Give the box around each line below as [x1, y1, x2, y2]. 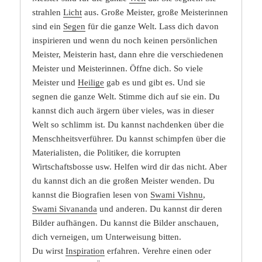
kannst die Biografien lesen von [32, 190, 151, 200]
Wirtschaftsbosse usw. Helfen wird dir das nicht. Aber [32, 162, 227, 172]
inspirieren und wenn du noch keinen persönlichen [32, 36, 218, 46]
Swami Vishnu [150, 190, 204, 200]
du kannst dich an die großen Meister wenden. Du [32, 176, 215, 186]
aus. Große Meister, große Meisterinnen [82, 8, 229, 18]
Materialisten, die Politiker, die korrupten [32, 148, 181, 158]
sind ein [32, 22, 64, 32]
